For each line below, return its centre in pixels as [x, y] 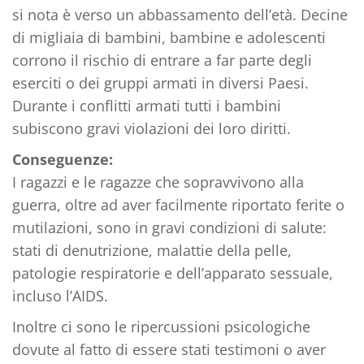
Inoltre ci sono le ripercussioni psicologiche [161, 326]
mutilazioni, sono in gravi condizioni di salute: [169, 227]
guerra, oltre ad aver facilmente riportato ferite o [178, 204]
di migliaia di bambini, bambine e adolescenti [169, 37]
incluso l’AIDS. [60, 295]
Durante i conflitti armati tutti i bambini [147, 105]
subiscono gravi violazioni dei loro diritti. [152, 128]
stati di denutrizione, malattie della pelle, [152, 250]
